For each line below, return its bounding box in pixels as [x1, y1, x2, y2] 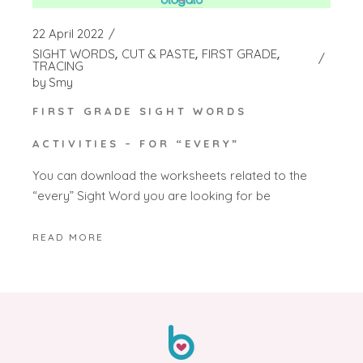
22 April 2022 [32, 26, 105, 42]
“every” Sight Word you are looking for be [32, 187, 271, 203]
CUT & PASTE [122, 46, 196, 62]
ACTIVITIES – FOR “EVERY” [32, 137, 241, 151]
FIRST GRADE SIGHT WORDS [32, 105, 247, 118]
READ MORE [32, 231, 105, 244]
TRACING [32, 58, 84, 75]
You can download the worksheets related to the [32, 167, 308, 183]
